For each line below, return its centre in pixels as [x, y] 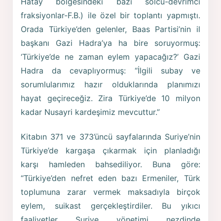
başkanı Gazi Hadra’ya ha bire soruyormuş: [110, 43]
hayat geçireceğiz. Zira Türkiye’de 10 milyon [110, 98]
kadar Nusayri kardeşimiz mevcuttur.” [91, 112]
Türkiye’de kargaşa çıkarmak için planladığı [110, 150]
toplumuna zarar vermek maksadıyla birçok [110, 192]
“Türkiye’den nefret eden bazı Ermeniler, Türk [110, 178]
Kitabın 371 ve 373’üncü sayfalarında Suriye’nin [110, 136]
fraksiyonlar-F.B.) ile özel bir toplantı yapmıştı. [110, 16]
